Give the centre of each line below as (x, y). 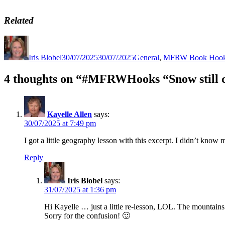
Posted (72, 39)
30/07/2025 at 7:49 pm (60, 123)
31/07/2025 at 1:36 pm (80, 189)
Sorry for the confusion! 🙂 (87, 215)
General (147, 57)
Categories (150, 39)
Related (19, 20)
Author (39, 39)
